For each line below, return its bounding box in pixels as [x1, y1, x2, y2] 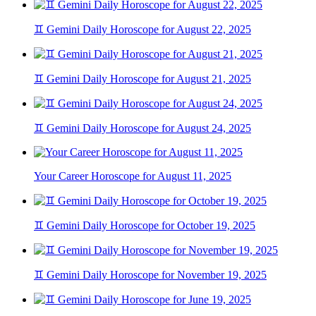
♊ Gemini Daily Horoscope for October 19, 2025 [34, 219, 255, 232]
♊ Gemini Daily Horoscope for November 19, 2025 [34, 269, 267, 281]
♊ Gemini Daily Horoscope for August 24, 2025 [34, 122, 251, 135]
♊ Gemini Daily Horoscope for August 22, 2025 [34, 23, 251, 36]
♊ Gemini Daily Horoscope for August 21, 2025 [34, 73, 251, 85]
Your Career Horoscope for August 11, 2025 [34, 170, 231, 183]
